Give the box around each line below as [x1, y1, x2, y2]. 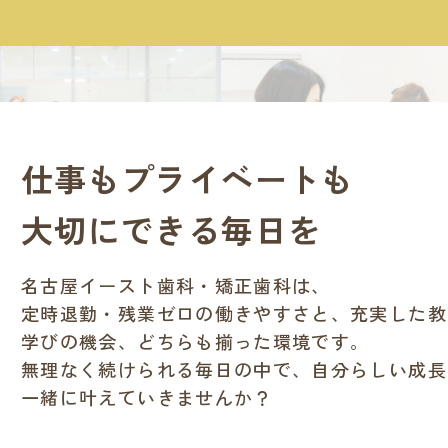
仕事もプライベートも [21, 155, 355, 201]
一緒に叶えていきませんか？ [21, 384, 273, 410]
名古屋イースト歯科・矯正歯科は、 [21, 272, 331, 298]
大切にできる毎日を [21, 206, 322, 252]
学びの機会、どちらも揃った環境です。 [21, 328, 370, 354]
